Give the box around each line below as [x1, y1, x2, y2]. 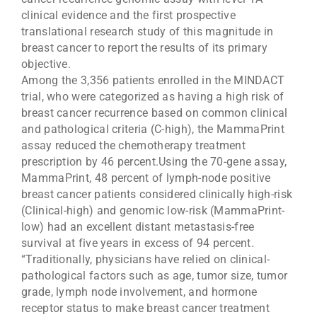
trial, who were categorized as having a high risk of [21, 90, 284, 104]
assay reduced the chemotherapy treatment [21, 139, 246, 153]
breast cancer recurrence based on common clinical [21, 106, 288, 120]
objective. [21, 57, 71, 71]
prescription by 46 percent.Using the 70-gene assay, [21, 155, 287, 169]
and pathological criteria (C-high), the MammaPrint [21, 122, 284, 137]
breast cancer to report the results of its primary [21, 41, 267, 55]
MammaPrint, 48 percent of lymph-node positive [21, 171, 271, 185]
